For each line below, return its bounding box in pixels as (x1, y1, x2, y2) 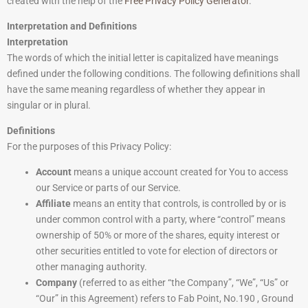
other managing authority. (36, 261, 147, 273)
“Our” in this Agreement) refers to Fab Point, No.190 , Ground (36, 293, 294, 305)
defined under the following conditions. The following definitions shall (7, 68, 300, 80)
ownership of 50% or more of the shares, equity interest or (36, 230, 280, 241)
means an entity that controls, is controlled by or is (71, 198, 286, 210)
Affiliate (36, 198, 71, 210)
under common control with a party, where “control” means (36, 214, 285, 225)
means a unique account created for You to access (71, 166, 288, 178)
